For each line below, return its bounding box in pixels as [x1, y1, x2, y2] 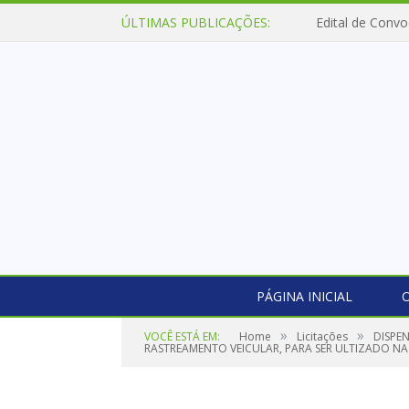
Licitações [297, 329, 348, 344]
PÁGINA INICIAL [256, 288, 352, 305]
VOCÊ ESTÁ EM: [144, 329, 220, 344]
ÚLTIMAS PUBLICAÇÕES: [121, 14, 270, 31]
